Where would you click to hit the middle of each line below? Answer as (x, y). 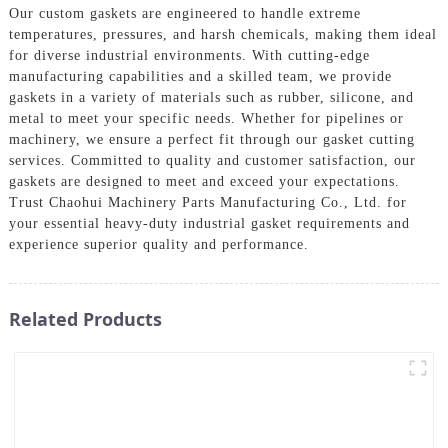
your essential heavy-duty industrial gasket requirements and (209, 223)
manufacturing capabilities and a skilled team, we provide (200, 76)
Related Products (85, 318)
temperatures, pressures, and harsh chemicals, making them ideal (222, 34)
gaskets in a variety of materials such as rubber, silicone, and (211, 97)
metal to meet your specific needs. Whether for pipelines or (206, 118)
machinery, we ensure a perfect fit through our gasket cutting (211, 139)
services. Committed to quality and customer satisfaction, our (212, 160)
